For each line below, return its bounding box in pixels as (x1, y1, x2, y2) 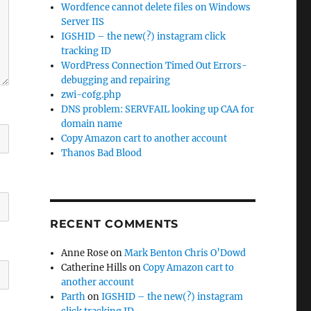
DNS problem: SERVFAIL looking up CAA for (61, 103, 255, 115)
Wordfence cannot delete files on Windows (61, 1, 251, 13)
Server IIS (61, 16, 105, 28)
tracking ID (61, 45, 112, 57)
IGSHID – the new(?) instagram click (61, 31, 226, 42)
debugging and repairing (61, 74, 171, 86)
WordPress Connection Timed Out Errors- (61, 60, 248, 72)
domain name (61, 118, 123, 130)
